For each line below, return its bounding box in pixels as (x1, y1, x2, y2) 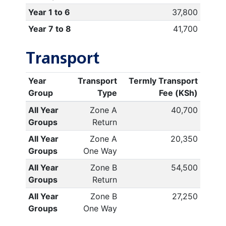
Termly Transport (129, 76, 198, 86)
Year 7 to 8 (28, 24, 71, 34)
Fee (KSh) (159, 88, 198, 98)
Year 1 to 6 (28, 7, 70, 17)
